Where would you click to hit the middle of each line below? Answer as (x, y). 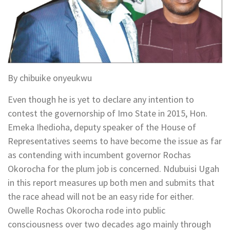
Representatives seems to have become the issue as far (115, 141)
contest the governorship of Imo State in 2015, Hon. (108, 113)
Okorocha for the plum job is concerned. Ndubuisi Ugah (113, 168)
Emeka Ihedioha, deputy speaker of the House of (102, 127)
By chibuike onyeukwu (50, 78)
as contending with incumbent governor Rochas (99, 155)
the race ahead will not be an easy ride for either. (101, 196)
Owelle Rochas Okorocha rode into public (87, 210)
